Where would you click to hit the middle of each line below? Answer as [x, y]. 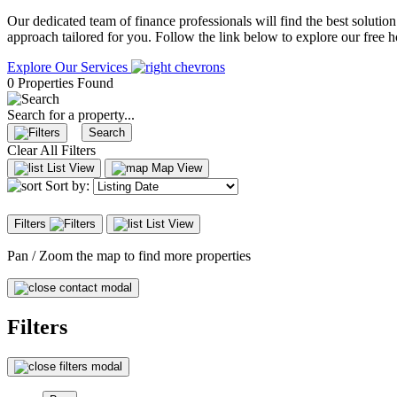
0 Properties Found [60, 82]
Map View [175, 167]
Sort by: [67, 185]
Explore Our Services [69, 66]
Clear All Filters [51, 150]
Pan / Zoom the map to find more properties [129, 255]
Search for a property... [71, 114]
